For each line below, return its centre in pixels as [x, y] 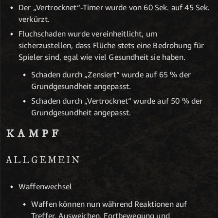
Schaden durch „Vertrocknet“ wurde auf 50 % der [117, 100]
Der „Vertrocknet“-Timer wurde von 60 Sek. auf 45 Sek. [114, 8]
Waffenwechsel [45, 186]
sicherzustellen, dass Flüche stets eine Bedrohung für [111, 45]
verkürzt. [34, 19]
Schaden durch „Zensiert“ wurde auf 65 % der [111, 75]
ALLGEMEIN [44, 161]
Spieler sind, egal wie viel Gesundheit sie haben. [102, 57]
